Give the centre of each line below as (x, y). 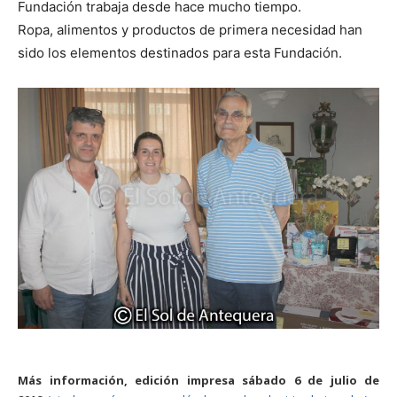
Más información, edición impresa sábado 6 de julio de (198, 380)
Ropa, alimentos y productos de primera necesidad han (190, 29)
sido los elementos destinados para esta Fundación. (182, 52)
